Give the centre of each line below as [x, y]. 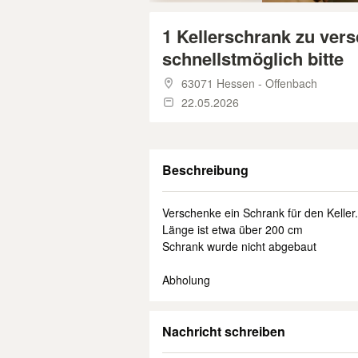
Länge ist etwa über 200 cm [233, 229]
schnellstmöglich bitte [253, 58]
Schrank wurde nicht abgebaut [239, 246]
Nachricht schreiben [224, 331]
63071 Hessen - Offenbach [249, 83]
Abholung [186, 280]
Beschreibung [205, 170]
